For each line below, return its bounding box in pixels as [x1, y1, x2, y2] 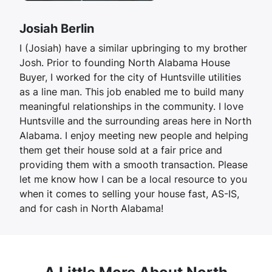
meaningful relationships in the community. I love [19, 100, 243, 113]
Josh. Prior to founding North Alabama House [19, 56, 230, 69]
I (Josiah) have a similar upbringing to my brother [19, 42, 247, 55]
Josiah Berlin [19, 21, 94, 36]
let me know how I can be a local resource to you [19, 173, 247, 186]
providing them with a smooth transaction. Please [19, 158, 248, 171]
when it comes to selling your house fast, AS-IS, [19, 188, 239, 200]
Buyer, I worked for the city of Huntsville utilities [19, 71, 241, 84]
